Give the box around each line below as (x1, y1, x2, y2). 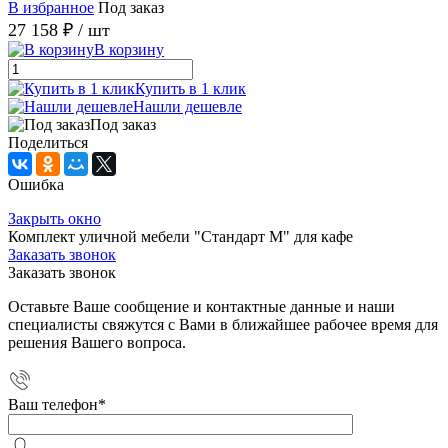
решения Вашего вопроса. (8, 333, 186, 351)
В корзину (94, 40, 164, 58)
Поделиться (8, 133, 88, 151)
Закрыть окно (8, 209, 101, 227)
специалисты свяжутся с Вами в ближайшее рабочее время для (8, 315, 438, 333)
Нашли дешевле (133, 97, 242, 115)
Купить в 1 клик (135, 79, 246, 97)
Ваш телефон (8, 395, 98, 413)
